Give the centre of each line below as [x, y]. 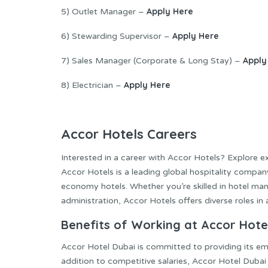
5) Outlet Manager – [104, 11]
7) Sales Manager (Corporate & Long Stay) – [152, 60]
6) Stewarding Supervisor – [117, 36]
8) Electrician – [92, 85]
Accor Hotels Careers [129, 134]
